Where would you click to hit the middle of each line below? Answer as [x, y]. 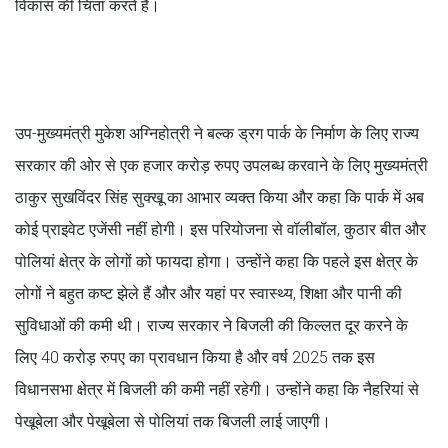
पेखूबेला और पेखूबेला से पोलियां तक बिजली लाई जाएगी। [173, 421]
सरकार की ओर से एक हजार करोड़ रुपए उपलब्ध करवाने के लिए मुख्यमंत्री [221, 165]
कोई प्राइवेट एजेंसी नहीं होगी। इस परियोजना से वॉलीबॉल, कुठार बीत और [220, 229]
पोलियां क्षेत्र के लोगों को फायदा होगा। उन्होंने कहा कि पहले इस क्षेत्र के [216, 261]
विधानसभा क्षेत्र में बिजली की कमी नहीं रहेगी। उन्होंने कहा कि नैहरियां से [217, 389]
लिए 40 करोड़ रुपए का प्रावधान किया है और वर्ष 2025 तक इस [195, 357]
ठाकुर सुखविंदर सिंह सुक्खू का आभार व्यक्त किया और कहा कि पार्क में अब [219, 197]
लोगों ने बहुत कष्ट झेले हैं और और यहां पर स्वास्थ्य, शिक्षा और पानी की [208, 293]
